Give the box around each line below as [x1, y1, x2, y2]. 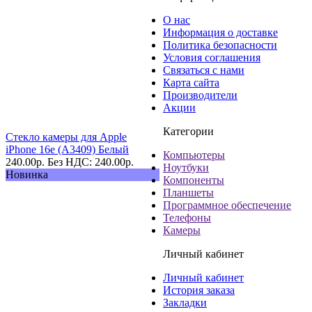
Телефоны [163, 211, 211, 224]
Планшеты [163, 186, 214, 198]
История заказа [163, 283, 235, 296]
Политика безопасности [163, 38, 277, 51]
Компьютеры [163, 148, 225, 161]
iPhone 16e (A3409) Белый [6, 143, 129, 155]
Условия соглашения [163, 51, 260, 63]
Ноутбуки [163, 161, 209, 173]
